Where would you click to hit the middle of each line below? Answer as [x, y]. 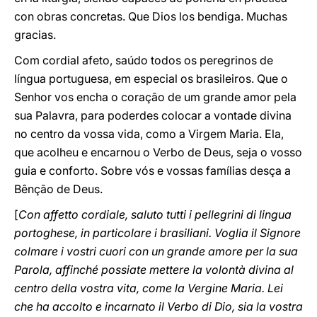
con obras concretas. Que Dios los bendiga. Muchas [151, 16]
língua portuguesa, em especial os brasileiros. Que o [151, 79]
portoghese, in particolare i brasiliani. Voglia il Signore [157, 233]
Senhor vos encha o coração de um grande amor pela [155, 97]
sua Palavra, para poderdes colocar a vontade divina [153, 115]
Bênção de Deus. [58, 189]
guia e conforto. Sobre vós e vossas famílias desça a [152, 171]
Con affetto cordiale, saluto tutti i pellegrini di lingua [155, 214]
